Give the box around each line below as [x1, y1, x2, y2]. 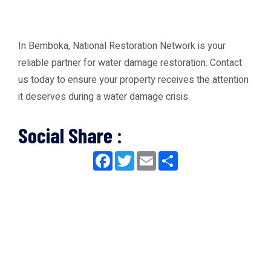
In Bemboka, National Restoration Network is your [18, 39, 226, 53]
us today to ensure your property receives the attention [18, 73, 249, 87]
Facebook [113, 149, 154, 163]
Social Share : [18, 122, 122, 148]
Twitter [134, 149, 163, 163]
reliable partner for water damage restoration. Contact [18, 56, 242, 70]
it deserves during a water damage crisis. [18, 90, 190, 104]
